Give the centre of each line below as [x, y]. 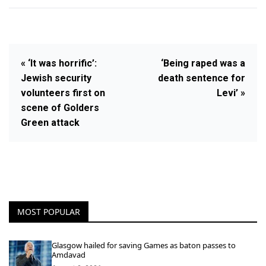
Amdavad [69, 255]
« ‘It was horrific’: [59, 63]
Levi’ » [231, 93]
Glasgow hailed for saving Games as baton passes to [144, 245]
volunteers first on [63, 93]
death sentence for [202, 78]
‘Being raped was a [203, 63]
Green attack [50, 123]
